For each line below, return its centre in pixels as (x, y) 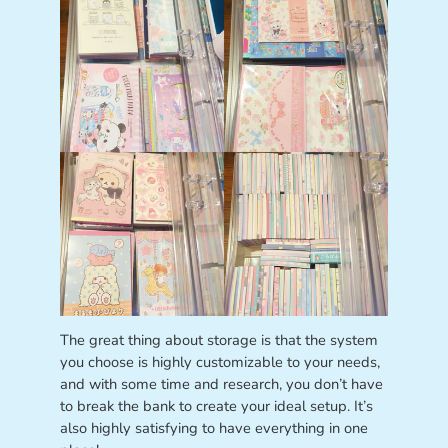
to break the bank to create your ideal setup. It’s (216, 406)
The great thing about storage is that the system (218, 340)
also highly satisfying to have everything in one (213, 428)
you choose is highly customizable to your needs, (219, 362)
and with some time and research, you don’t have (221, 384)
